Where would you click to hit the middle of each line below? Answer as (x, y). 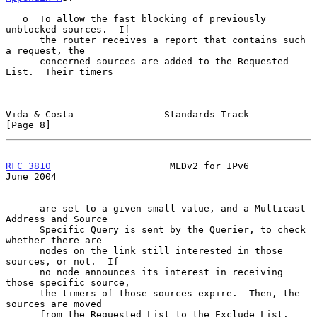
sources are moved (54, 304)
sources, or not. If (62, 261)
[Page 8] (28, 125)
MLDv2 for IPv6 (150, 166)
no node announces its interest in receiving (23, 272)
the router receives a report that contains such (23, 40)
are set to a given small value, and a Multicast (23, 208)
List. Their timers (59, 71)
